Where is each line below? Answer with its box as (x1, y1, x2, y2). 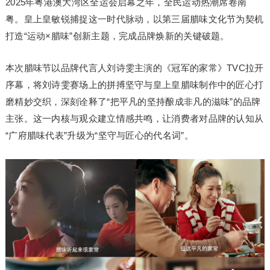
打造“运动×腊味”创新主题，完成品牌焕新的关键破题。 (5, 31, 230, 41)
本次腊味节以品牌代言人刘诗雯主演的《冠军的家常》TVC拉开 (5, 63, 264, 73)
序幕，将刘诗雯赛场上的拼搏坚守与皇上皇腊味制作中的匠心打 (5, 80, 264, 90)
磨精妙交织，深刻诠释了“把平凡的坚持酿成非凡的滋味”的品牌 (5, 96, 261, 107)
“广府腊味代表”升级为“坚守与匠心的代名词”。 (5, 130, 193, 140)
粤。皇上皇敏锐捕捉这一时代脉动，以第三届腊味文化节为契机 (5, 14, 264, 24)
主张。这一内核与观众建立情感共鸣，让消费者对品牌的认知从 (5, 113, 264, 124)
